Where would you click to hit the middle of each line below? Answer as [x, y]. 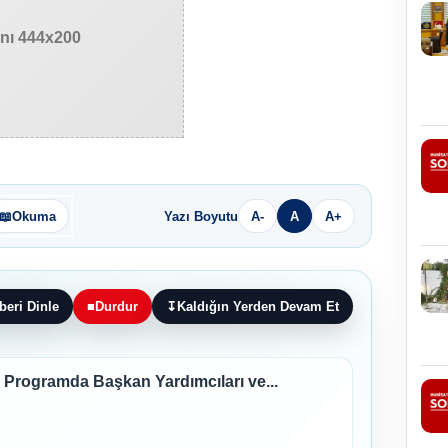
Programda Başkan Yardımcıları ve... [141, 382]
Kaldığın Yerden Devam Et [258, 307]
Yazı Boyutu [201, 216]
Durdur [116, 307]
